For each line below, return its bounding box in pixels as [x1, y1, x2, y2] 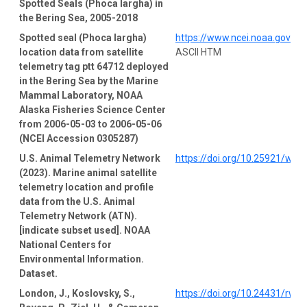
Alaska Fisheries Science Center [19, 103, 166, 115]
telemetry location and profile [19, 181, 153, 193]
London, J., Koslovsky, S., [19, 287, 135, 299]
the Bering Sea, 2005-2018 [19, 12, 138, 23]
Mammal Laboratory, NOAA [19, 89, 143, 101]
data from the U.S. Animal [19, 195, 135, 207]
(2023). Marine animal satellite [19, 167, 157, 178]
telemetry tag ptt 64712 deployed [19, 60, 169, 72]
